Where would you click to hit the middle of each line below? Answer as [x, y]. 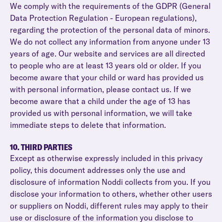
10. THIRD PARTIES [41, 147]
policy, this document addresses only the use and [98, 170]
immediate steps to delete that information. [88, 125]
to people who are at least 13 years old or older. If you [106, 65]
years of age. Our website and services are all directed [108, 54]
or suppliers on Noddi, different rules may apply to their [109, 206]
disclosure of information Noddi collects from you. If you [110, 182]
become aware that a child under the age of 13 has [100, 101]
